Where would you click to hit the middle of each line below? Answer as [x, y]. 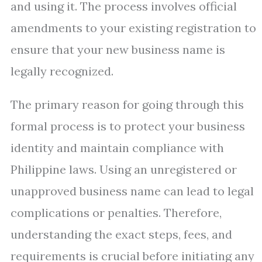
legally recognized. [62, 71]
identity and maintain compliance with [117, 148]
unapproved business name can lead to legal [132, 191]
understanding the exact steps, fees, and [121, 234]
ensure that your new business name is [118, 49]
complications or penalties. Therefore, [116, 213]
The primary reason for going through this [127, 104]
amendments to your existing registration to [133, 28]
